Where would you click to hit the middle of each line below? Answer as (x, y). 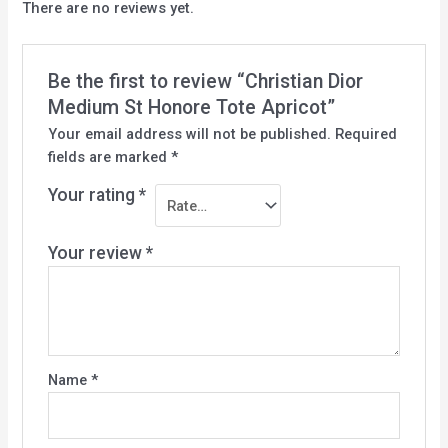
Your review (96, 253)
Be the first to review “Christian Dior (205, 81)
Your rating (93, 194)
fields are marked (109, 156)
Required (365, 133)
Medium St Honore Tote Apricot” (191, 107)
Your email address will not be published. (189, 133)
